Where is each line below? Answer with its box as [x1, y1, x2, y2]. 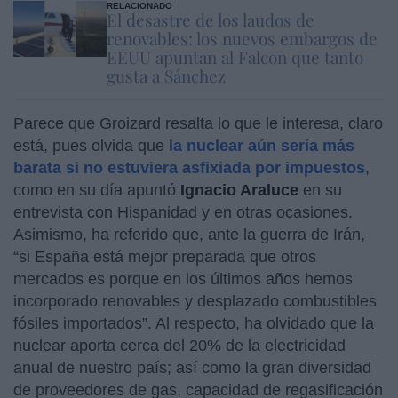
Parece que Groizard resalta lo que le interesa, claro [13, 114, 383, 132]
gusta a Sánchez [106, 63, 226, 87]
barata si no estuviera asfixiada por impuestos [13, 158, 365, 177]
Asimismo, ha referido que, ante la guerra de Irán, [13, 225, 365, 243]
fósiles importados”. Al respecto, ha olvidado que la [13, 314, 374, 332]
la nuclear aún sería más [169, 136, 354, 155]
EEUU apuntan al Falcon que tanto [106, 44, 363, 68]
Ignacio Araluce [180, 180, 298, 199]
